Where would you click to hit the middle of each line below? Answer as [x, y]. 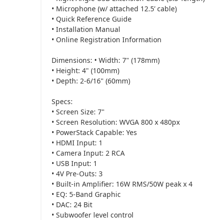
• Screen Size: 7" [78, 111]
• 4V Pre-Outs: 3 [77, 173]
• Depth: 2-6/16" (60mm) [91, 81]
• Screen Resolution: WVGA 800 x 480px [116, 122]
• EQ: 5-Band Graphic [86, 194]
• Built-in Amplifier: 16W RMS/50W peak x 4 [122, 184]
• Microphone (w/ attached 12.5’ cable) [114, 8]
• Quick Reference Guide [92, 19]
